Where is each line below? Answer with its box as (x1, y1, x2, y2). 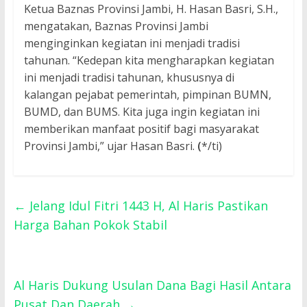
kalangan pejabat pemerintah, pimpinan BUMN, (23, 87, 271, 103)
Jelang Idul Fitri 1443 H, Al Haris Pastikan (25, 197, 268, 214)
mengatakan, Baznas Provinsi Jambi (23, 19, 208, 34)
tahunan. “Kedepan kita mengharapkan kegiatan (23, 53, 274, 69)
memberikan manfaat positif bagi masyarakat (23, 121, 259, 137)
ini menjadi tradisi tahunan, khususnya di (23, 70, 234, 86)
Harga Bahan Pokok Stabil (13, 217, 167, 234)
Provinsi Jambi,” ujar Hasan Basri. (23, 138, 197, 154)
